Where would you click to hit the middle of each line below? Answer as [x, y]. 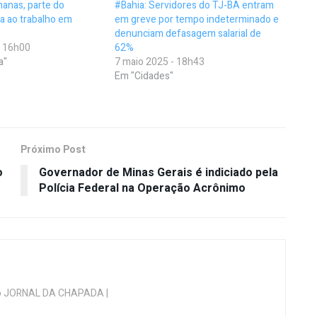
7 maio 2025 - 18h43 [160, 62]
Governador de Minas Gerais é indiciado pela [158, 173]
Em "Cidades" [144, 76]
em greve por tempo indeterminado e [197, 20]
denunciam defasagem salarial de [188, 34]
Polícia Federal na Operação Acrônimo [142, 189]
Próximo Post [53, 150]
